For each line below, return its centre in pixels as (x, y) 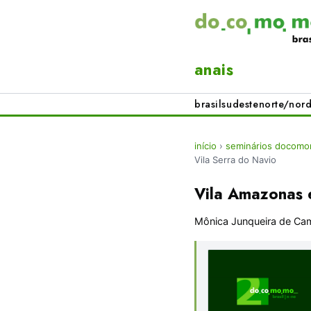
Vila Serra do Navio (235, 160)
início (205, 146)
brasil (208, 104)
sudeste (240, 104)
